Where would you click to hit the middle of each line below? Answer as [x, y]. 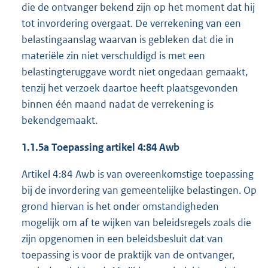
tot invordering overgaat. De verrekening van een [131, 24]
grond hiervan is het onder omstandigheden [120, 207]
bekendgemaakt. [60, 121]
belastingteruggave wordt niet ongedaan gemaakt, [135, 72]
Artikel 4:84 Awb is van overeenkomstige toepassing [138, 174]
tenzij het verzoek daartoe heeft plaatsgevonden [130, 88]
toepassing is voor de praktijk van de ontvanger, [128, 255]
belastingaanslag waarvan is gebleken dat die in [128, 40]
